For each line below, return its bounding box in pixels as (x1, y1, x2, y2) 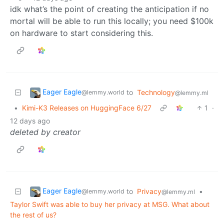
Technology (137, 87, 175, 96)
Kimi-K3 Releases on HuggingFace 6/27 (22, 103, 151, 112)
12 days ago (10, 116, 50, 125)
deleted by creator (10, 126, 80, 137)
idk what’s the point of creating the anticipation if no (10, 3, 209, 14)
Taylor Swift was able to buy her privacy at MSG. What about (10, 199, 209, 208)
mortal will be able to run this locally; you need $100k (10, 15, 213, 26)
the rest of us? (10, 210, 56, 219)
